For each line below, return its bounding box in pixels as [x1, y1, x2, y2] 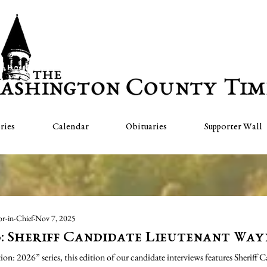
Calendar [52, 122, 89, 132]
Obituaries [126, 122, 167, 132]
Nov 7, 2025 [35, 212, 76, 223]
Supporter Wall [204, 122, 263, 132]
